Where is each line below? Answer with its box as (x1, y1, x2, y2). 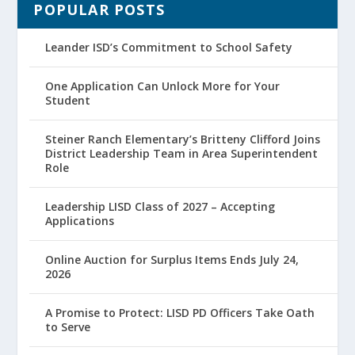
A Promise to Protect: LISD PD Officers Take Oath (45, 305, 315, 320)
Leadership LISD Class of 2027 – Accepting (45, 199, 276, 214)
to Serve (45, 319, 91, 334)
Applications (45, 213, 115, 228)
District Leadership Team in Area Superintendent (45, 146, 319, 161)
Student (45, 93, 91, 108)
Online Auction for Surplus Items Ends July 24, (45, 252, 300, 267)
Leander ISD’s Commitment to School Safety (45, 40, 293, 55)
